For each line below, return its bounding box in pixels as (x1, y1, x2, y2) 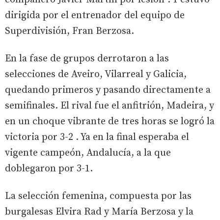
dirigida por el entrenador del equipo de (5, 9, 185, 22)
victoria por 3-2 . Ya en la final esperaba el (5, 131, 189, 143)
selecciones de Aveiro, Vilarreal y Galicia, (5, 68, 187, 81)
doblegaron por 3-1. (5, 162, 93, 175)
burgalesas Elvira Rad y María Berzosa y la (5, 205, 193, 218)
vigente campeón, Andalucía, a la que (5, 146, 171, 159)
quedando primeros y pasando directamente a (5, 83, 211, 96)
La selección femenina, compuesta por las (5, 190, 192, 202)
